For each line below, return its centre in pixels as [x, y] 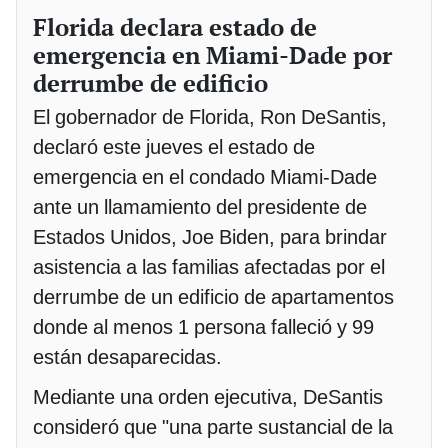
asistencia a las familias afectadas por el [209, 266]
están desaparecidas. [127, 356]
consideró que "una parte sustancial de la [213, 426]
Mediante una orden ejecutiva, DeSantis [208, 396]
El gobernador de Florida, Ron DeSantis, [210, 116]
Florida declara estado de [175, 26]
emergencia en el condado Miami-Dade [205, 176]
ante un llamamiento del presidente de [200, 206]
